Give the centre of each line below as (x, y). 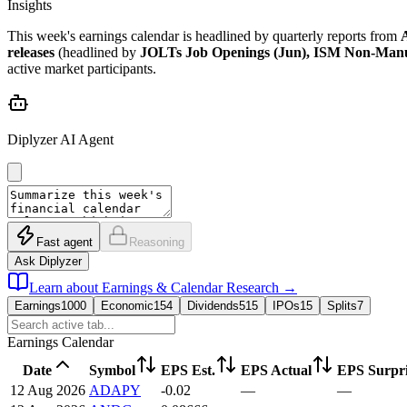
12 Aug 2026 (48, 390)
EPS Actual (276, 370)
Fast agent (65, 242)
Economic (127, 305)
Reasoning (157, 242)
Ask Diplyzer (48, 261)
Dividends (213, 305)
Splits (342, 305)
